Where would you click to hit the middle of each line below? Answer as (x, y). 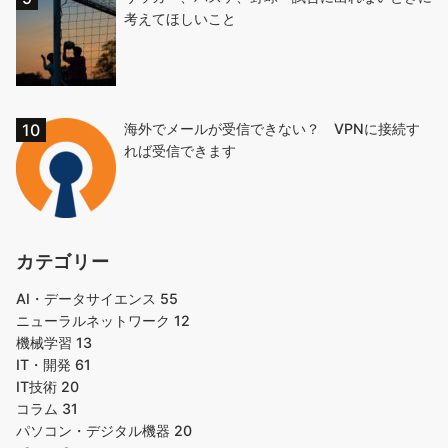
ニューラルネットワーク (95, 320)
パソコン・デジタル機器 (95, 430)
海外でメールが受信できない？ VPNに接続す (272, 128)
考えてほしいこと (180, 18)
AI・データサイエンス (88, 298)
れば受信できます (180, 150)
